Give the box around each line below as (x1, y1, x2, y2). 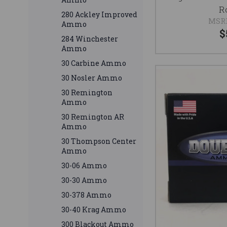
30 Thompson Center (61, 136, 136, 146)
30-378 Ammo (61, 190, 111, 200)
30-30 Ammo (61, 175, 107, 185)
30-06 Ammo (61, 161, 107, 171)
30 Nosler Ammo (61, 73, 122, 83)
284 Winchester (61, 34, 118, 44)
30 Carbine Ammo (61, 58, 126, 68)
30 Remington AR (61, 112, 124, 122)
